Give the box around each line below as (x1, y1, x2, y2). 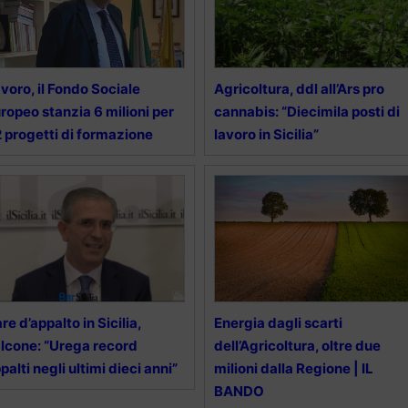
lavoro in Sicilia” (213, 126, 319, 144)
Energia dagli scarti (213, 314, 342, 332)
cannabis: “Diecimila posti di (213, 103, 400, 121)
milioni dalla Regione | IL (213, 360, 373, 378)
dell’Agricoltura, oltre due (213, 337, 381, 355)
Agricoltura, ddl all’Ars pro (213, 80, 384, 98)
